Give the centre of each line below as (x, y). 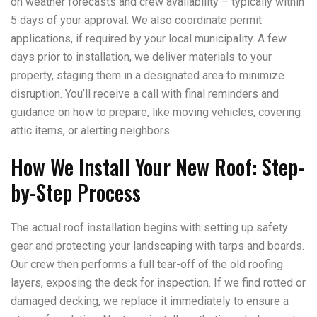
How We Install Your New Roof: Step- (157, 167)
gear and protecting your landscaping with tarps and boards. (157, 246)
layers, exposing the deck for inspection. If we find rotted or (158, 283)
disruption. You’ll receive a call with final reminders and (145, 94)
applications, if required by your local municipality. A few (149, 39)
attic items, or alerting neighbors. (91, 131)
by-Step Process (76, 192)
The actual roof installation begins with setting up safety (149, 227)
